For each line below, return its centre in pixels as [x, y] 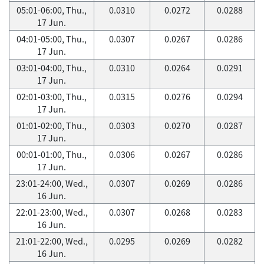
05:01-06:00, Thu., [52, 10]
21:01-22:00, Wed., [52, 241]
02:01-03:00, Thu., [52, 97]
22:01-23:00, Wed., [52, 212]
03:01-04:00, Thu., [52, 68]
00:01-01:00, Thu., [52, 154]
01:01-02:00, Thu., [52, 126]
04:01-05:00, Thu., [52, 39]
